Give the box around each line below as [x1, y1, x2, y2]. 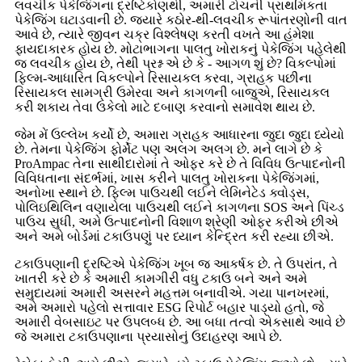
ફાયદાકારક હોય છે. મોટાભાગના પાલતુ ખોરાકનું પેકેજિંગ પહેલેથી [15, 41, 347, 56]
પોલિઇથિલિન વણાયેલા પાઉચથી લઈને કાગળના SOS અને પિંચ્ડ [15, 200, 344, 214]
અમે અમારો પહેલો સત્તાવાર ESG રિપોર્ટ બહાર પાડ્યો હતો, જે [15, 300, 324, 314]
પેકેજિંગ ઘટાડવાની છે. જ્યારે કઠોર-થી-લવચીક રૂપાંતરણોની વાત [15, 12, 347, 27]
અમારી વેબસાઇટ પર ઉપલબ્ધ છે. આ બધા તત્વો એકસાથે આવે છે [15, 314, 345, 329]
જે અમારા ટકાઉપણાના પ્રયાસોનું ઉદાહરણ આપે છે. [15, 329, 282, 343]
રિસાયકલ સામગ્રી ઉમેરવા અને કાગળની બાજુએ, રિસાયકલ [15, 85, 330, 99]
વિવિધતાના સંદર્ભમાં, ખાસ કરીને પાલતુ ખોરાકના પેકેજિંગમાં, [15, 170, 319, 185]
